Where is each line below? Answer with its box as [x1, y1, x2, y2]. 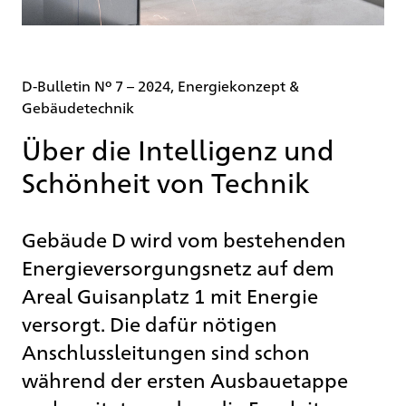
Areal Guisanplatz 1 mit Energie [22, 281, 318, 308]
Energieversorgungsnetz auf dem [22, 253, 334, 280]
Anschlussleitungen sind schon [22, 337, 310, 364]
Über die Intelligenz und [22, 130, 334, 167]
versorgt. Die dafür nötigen [22, 309, 277, 336]
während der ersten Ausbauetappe [22, 365, 348, 392]
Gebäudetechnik [22, 97, 134, 117]
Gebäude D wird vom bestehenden [22, 225, 346, 252]
